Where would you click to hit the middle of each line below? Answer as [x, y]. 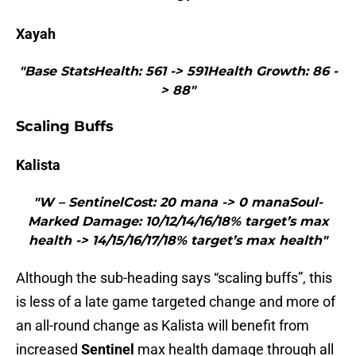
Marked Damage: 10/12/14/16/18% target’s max [178, 222]
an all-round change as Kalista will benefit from [163, 326]
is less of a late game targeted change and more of [176, 302]
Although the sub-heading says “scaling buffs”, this [174, 278]
